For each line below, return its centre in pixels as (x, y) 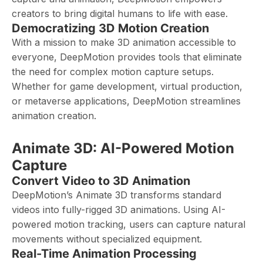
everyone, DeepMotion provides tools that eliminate (127, 57)
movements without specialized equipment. (107, 239)
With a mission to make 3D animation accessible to (124, 42)
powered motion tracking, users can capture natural (129, 224)
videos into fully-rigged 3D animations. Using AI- (119, 210)
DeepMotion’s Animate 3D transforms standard (117, 195)
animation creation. (54, 116)
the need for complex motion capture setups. (113, 72)
